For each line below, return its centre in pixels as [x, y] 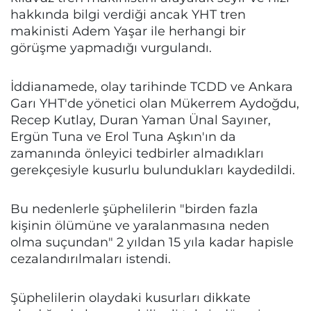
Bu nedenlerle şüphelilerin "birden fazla [134, 209]
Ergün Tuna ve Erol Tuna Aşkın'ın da [123, 136]
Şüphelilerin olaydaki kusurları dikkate [131, 297]
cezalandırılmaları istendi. [91, 259]
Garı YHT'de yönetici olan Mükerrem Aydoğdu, [155, 103]
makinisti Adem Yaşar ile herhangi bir [128, 31]
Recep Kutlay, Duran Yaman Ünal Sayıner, [141, 120]
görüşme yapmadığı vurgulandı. [111, 48]
